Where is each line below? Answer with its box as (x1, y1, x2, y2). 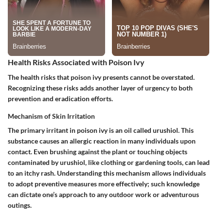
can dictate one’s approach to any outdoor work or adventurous (8, 190, 199, 199)
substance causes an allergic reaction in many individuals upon (8, 137, 196, 145)
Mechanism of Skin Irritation (8, 112, 95, 121)
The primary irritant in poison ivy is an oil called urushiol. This (8, 126, 194, 135)
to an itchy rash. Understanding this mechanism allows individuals (8, 169, 206, 178)
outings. (8, 201, 32, 210)
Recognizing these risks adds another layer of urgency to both (8, 84, 193, 92)
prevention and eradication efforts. (8, 94, 113, 103)
